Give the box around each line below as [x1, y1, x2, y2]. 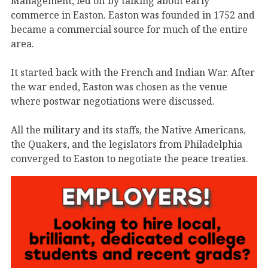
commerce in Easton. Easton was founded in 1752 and [11, 8, 255, 22]
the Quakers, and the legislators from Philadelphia [11, 137, 242, 151]
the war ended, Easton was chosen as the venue [11, 80, 227, 93]
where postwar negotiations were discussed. [11, 94, 215, 108]
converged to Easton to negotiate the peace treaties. [11, 151, 248, 165]
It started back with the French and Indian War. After [11, 65, 255, 79]
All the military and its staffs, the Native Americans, [11, 123, 246, 136]
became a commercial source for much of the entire [11, 22, 248, 36]
